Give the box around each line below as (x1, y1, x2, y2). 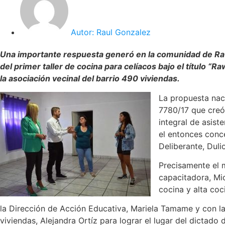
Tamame (161, 203, 193, 214)
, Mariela (126, 203, 161, 214)
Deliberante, (159, 141, 207, 151)
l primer (10, 61, 41, 72)
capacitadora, (159, 172, 213, 183)
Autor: (71, 27, 94, 38)
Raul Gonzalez (94, 27, 151, 38)
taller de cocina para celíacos (41, 61, 156, 72)
